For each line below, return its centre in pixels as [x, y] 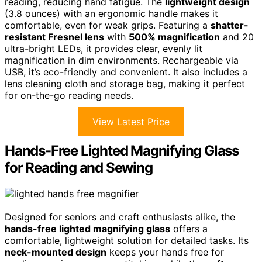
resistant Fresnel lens [54, 37]
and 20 [237, 37]
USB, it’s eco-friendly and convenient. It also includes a [126, 72]
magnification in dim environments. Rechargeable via [122, 61]
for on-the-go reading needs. [69, 96]
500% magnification [174, 37]
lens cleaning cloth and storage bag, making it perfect [125, 84]
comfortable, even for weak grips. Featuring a [108, 25]
